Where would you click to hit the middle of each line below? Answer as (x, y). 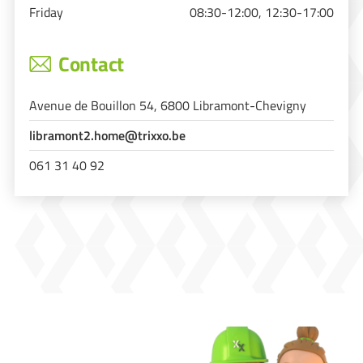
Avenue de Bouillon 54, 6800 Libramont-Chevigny (168, 105)
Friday (46, 12)
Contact (91, 64)
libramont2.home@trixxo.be (107, 135)
